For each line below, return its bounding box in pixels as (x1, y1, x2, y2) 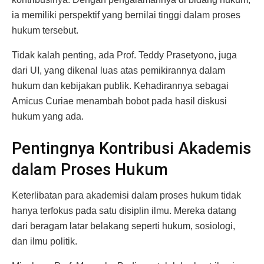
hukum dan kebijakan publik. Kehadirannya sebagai (12, 81, 229, 91)
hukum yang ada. (12, 111, 84, 122)
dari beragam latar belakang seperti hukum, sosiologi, (12, 221, 235, 232)
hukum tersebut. (12, 25, 78, 36)
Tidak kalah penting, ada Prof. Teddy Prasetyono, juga (12, 50, 237, 61)
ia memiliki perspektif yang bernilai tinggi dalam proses (12, 10, 240, 21)
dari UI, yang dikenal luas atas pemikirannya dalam (12, 65, 225, 76)
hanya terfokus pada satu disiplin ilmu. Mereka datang (12, 206, 236, 216)
